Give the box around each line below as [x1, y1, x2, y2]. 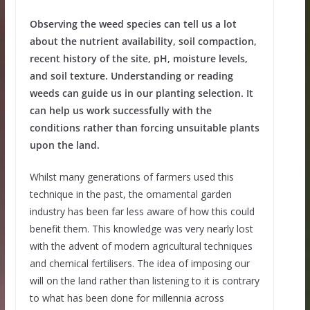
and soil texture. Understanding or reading [29, 69, 233, 83]
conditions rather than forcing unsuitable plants [29, 121, 259, 135]
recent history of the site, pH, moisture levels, [29, 52, 248, 66]
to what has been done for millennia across [29, 291, 224, 305]
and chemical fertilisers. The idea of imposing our [29, 257, 250, 271]
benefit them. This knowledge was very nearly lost [29, 222, 253, 236]
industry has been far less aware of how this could [29, 205, 255, 219]
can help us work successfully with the [29, 104, 212, 118]
